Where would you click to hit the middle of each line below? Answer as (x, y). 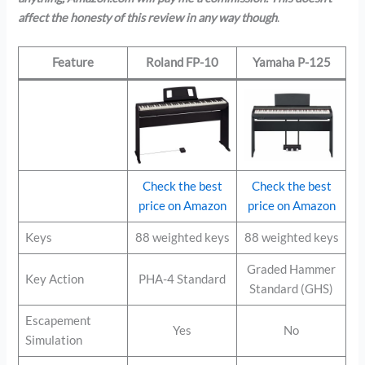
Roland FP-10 (182, 62)
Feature (73, 62)
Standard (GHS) (292, 288)
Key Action (54, 279)
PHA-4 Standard (182, 279)
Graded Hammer (292, 269)
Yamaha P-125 (291, 62)
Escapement (58, 320)
